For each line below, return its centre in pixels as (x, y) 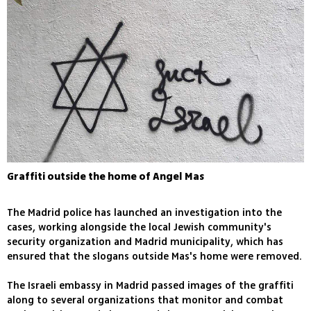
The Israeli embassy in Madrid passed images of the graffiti (150, 285)
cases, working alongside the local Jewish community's (139, 227)
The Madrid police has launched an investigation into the (144, 212)
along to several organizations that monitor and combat (145, 300)
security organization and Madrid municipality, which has (145, 242)
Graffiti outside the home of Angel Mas (106, 176)
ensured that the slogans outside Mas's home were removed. (154, 256)
